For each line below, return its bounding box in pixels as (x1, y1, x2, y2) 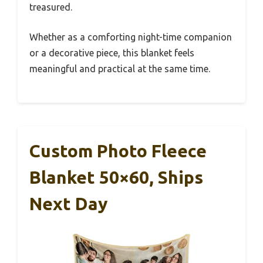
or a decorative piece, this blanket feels (29, 47, 194, 58)
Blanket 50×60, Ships (29, 167, 203, 187)
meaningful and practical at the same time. (29, 63, 210, 74)
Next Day (29, 193, 107, 214)
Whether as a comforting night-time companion (29, 31, 232, 42)
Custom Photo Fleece (29, 140, 207, 161)
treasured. (29, 1, 72, 12)
